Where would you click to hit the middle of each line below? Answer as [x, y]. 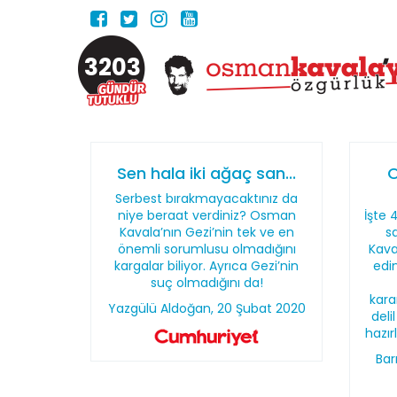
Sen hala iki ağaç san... [207, 173]
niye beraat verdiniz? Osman [206, 215]
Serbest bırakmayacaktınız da [207, 198]
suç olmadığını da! [206, 283]
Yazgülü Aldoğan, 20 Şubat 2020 [206, 308]
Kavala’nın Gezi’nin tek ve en [206, 232]
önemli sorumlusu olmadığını [206, 249]
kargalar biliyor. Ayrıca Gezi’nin [207, 266]
